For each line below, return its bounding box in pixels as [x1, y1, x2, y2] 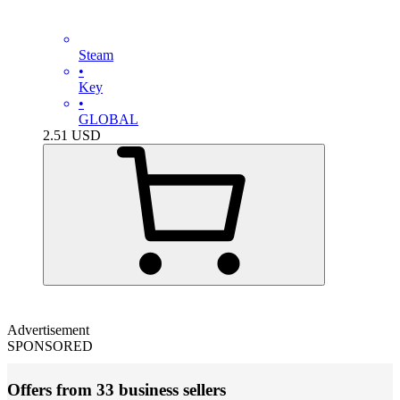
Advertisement [7, 321, 89, 337]
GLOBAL [79, 111, 138, 127]
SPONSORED [7, 337, 93, 354]
